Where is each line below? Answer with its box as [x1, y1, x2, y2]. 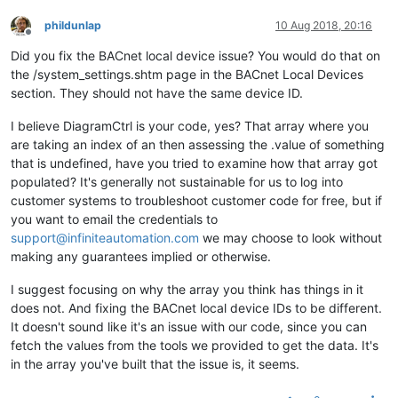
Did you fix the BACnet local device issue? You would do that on [11, 48, 380, 63]
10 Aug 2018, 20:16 [275, 19, 372, 32]
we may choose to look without [199, 230, 382, 245]
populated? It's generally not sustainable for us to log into [11, 174, 343, 189]
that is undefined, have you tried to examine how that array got [11, 155, 378, 171]
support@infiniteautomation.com [11, 230, 199, 245]
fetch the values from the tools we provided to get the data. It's [11, 338, 378, 353]
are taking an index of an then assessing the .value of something [11, 137, 385, 152]
